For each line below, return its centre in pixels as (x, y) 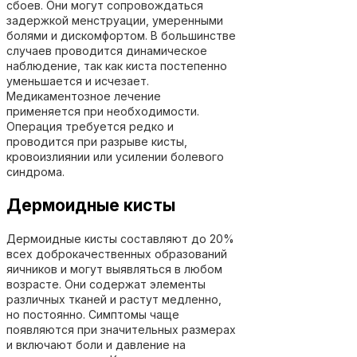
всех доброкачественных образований (117, 253)
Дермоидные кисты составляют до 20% (120, 238)
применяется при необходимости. (103, 111)
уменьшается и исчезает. (78, 80)
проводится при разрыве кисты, (97, 141)
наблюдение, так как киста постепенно (117, 65)
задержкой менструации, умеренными (115, 20)
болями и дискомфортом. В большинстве (121, 35)
